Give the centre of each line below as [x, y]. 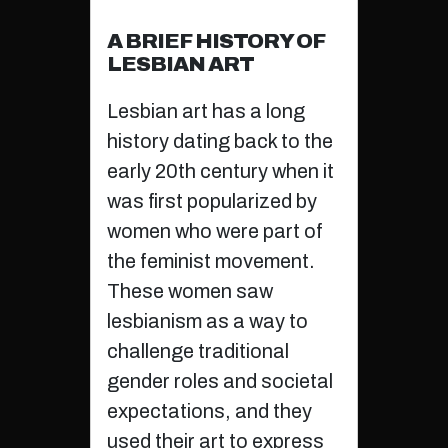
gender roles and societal [219, 381]
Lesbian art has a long [205, 111]
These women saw [189, 291]
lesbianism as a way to [207, 321]
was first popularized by [211, 201]
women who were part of [214, 231]
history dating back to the [219, 141]
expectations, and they [209, 411]
